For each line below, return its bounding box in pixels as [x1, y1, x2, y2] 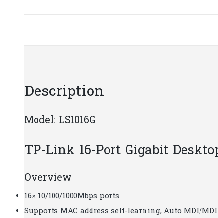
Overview [24, 171, 72, 185]
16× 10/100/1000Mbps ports [24, 191, 119, 201]
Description [24, 81, 104, 103]
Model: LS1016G [24, 113, 95, 128]
